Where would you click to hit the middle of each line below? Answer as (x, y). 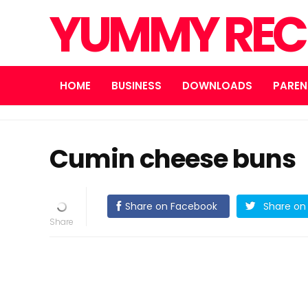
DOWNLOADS (217, 86)
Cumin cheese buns (173, 159)
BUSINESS (136, 86)
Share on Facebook (171, 206)
